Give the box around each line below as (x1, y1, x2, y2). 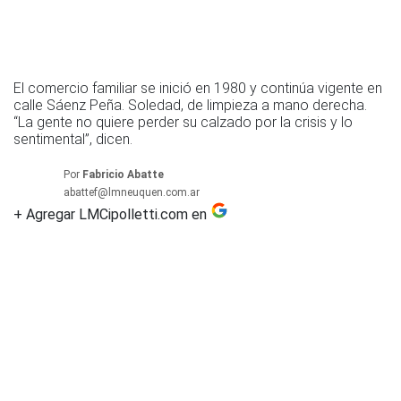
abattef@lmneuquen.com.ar (64, 186, 200, 200)
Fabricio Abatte (82, 168, 164, 182)
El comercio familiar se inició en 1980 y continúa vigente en (13, 80, 382, 98)
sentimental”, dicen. (13, 131, 132, 149)
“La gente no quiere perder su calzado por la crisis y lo (13, 114, 353, 132)
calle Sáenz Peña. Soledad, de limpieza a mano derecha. (13, 97, 367, 115)
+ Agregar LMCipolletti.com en (13, 206, 207, 224)
